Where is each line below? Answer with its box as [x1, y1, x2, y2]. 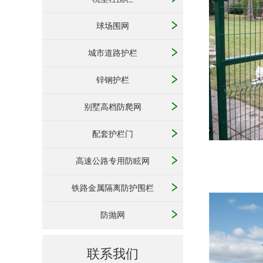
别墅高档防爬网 [84, 103, 141, 112]
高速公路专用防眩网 [76, 157, 150, 166]
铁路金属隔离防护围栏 [72, 184, 154, 193]
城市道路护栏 [88, 49, 137, 58]
